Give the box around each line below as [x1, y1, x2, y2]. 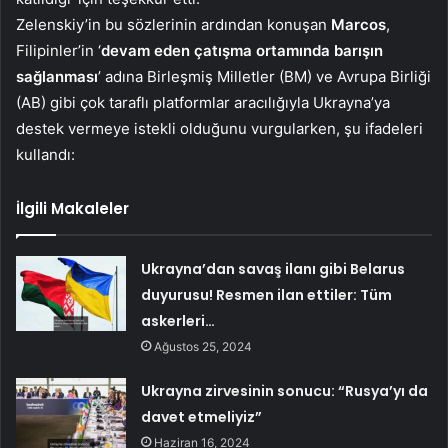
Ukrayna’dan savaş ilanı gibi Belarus [141, 259, 406, 280]
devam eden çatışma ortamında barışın [101, 41, 383, 61]
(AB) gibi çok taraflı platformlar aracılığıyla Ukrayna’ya [16, 93, 390, 113]
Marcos [331, 15, 386, 35]
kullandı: [16, 145, 75, 165]
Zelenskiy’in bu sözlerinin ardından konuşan [16, 15, 331, 35]
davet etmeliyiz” [141, 407, 263, 428]
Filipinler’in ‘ [16, 41, 101, 61]
